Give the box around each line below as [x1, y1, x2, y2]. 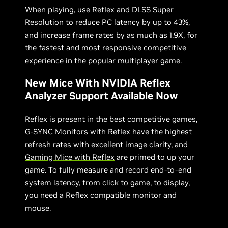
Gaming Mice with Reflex [25, 152, 115, 162]
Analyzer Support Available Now [25, 89, 179, 102]
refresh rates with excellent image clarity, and [25, 139, 188, 149]
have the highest [130, 126, 192, 136]
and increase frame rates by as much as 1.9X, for [25, 30, 198, 40]
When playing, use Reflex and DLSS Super [25, 4, 174, 14]
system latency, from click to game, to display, [25, 177, 190, 187]
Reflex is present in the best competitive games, [25, 113, 198, 124]
